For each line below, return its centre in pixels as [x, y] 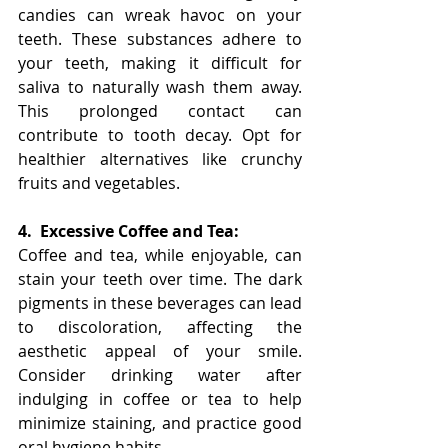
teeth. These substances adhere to [160, 39]
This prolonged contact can [160, 111]
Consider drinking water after [160, 375]
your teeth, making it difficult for [160, 63]
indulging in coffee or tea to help [160, 399]
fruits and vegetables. [99, 183]
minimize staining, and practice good [160, 423]
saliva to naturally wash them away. [160, 87]
